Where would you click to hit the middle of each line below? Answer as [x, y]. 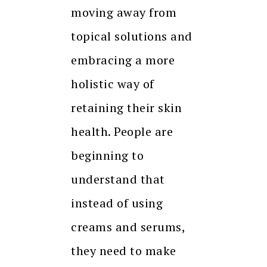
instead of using [117, 203]
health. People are [122, 131]
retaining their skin [126, 107]
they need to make [124, 250]
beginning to [107, 155]
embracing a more [123, 60]
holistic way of [113, 83]
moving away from [124, 12]
